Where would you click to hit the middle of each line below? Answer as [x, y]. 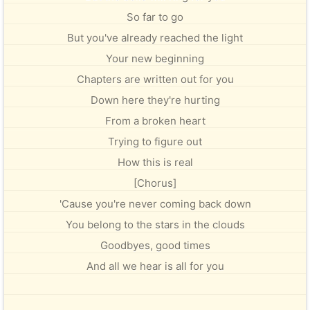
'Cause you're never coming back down [155, 204]
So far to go [155, 17]
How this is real [155, 162]
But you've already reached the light [155, 38]
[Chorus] [155, 183]
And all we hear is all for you [155, 266]
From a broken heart [155, 121]
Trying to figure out [155, 142]
